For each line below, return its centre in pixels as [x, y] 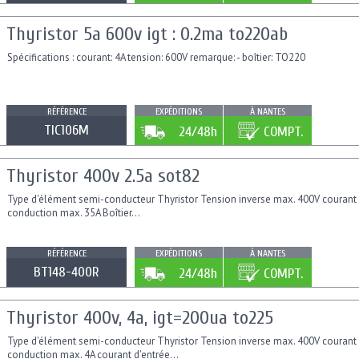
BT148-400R [67, 272]
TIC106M [67, 131]
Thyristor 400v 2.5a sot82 [103, 176]
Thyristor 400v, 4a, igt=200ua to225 [140, 318]
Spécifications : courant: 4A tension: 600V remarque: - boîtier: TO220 [156, 58]
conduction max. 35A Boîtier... [74, 213]
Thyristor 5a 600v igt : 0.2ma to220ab [147, 34]
